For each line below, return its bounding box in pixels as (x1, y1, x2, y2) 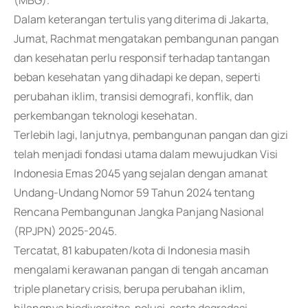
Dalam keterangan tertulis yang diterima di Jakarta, (14, 12, 269, 27)
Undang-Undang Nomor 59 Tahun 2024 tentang (14, 185, 254, 200)
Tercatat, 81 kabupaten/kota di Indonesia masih (14, 243, 250, 258)
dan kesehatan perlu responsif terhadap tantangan (14, 50, 270, 65)
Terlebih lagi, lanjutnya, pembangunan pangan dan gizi (14, 127, 288, 142)
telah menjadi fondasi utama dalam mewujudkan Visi (14, 146, 278, 162)
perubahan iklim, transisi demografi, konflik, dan (14, 89, 254, 104)
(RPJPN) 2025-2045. (14, 223, 117, 239)
